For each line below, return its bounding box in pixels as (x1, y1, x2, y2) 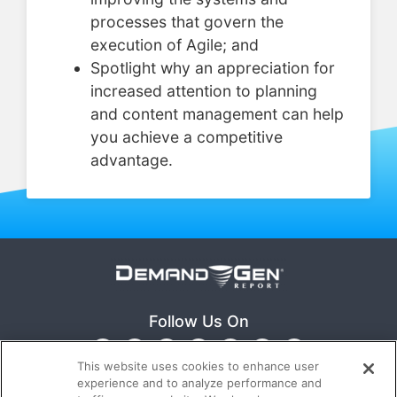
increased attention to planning (90, 81, 317, 100)
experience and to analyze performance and (77, 376, 323, 390)
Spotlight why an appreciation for (90, 58, 335, 77)
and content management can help (90, 104, 344, 123)
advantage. (90, 150, 173, 169)
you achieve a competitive (90, 127, 283, 146)
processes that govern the (90, 12, 284, 31)
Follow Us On (148, 311, 249, 331)
